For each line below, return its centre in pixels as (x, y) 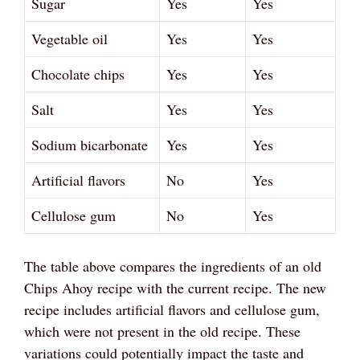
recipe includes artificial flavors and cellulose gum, (172, 309)
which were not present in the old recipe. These (162, 331)
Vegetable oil (70, 38)
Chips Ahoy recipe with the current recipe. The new (175, 287)
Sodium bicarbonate (90, 144)
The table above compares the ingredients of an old (173, 266)
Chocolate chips (78, 74)
